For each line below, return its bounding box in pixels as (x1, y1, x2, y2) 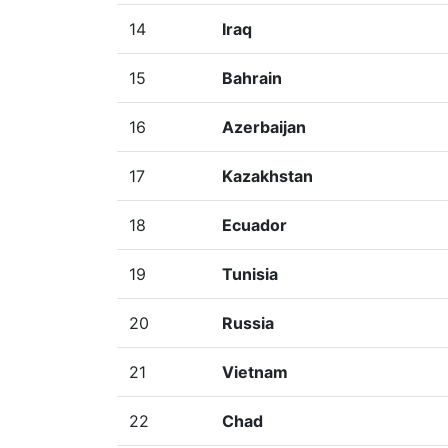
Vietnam (222, 362, 288, 382)
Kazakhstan (222, 166, 313, 186)
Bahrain (222, 68, 282, 88)
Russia (222, 313, 274, 333)
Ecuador (222, 215, 287, 235)
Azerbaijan (222, 117, 306, 137)
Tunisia (222, 264, 278, 284)
